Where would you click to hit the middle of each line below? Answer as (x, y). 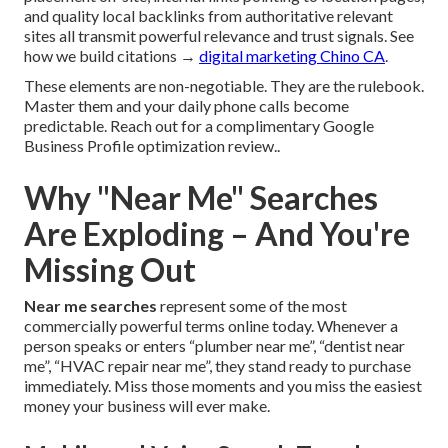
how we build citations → (111, 56)
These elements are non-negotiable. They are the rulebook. (224, 86)
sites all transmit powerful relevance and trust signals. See (219, 36)
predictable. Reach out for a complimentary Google (199, 126)
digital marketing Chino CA (292, 56)
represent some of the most (252, 306)
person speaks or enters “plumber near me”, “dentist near (214, 346)
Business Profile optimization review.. (152, 146)
